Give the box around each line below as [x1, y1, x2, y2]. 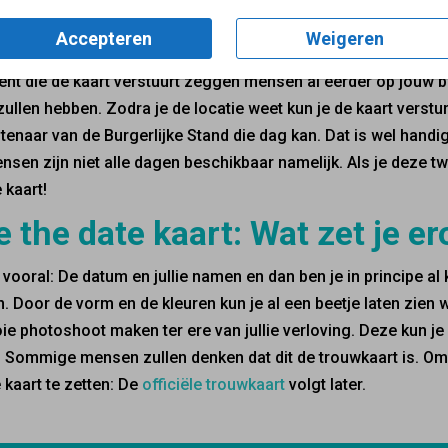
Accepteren [55, 28, 152, 49]
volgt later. [289, 375, 367, 395]
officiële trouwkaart [142, 375, 290, 395]
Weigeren [305, 28, 384, 49]
